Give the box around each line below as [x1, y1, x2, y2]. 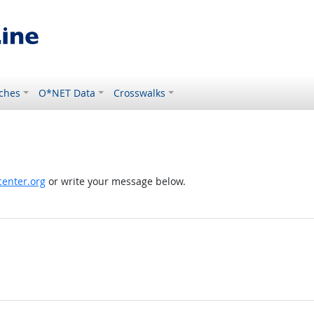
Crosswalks [114, 86, 166, 100]
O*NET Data [39, 86, 96, 100]
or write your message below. [45, 175, 186, 188]
